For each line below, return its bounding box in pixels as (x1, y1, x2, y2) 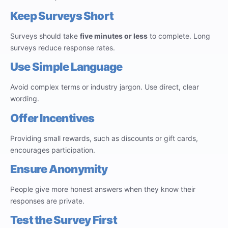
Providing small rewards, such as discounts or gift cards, (10, 133, 198, 142)
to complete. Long (148, 31, 210, 40)
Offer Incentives (10, 111, 95, 125)
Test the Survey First (10, 213, 117, 227)
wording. (10, 94, 39, 103)
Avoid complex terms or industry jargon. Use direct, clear (10, 82, 199, 92)
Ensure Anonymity (10, 162, 108, 176)
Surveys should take (10, 31, 80, 40)
